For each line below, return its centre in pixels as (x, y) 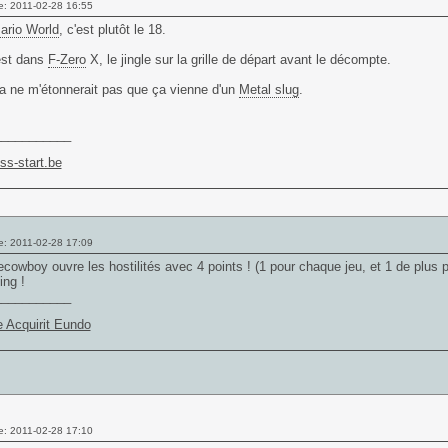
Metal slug (268, 89)
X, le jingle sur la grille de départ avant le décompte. (238, 59)
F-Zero (66, 59)
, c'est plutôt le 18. (112, 29)
